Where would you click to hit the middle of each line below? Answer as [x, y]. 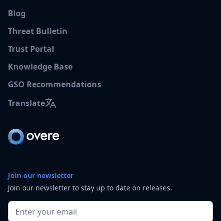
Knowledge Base [40, 67]
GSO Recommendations [55, 84]
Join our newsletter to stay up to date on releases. [90, 188]
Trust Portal [31, 49]
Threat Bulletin [38, 31]
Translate [26, 103]
